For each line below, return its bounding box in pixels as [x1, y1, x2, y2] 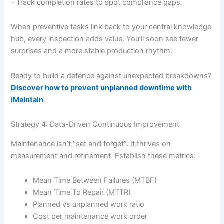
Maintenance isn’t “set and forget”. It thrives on [11, 139, 171, 148]
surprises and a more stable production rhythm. [11, 46, 173, 56]
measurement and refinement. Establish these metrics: [11, 151, 196, 160]
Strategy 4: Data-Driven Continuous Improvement [11, 120, 180, 129]
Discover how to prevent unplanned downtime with [11, 83, 192, 92]
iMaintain [11, 95, 44, 104]
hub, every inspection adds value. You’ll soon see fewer [11, 34, 199, 44]
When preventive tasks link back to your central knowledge [11, 22, 212, 32]
